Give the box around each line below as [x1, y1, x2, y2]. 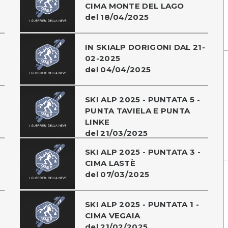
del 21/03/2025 [85, 128, 148, 138]
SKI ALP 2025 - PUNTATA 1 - [85, 199, 199, 209]
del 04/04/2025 [85, 64, 151, 74]
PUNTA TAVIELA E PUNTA [85, 105, 190, 116]
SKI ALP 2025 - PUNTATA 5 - [85, 94, 200, 104]
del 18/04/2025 [85, 12, 149, 22]
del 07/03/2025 [85, 169, 150, 179]
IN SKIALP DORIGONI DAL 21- [85, 42, 205, 52]
